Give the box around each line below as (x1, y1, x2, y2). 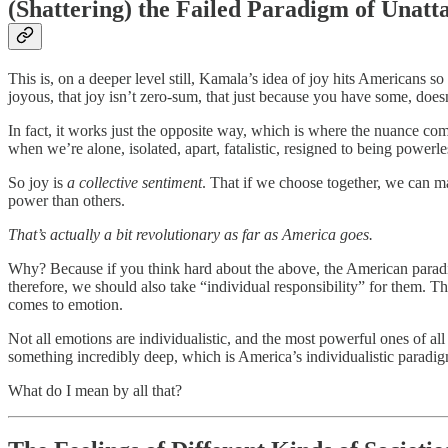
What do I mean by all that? (8, 381, 182, 399)
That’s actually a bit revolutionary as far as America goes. (8, 225, 373, 243)
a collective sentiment (67, 173, 202, 191)
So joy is (8, 173, 67, 191)
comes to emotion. (8, 295, 123, 313)
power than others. (8, 191, 125, 209)
